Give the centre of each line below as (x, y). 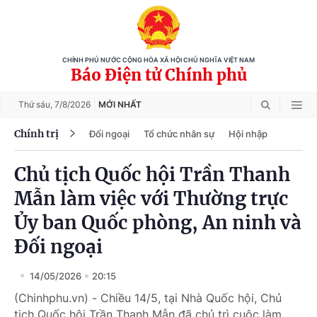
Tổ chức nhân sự (179, 133)
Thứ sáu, (36, 104)
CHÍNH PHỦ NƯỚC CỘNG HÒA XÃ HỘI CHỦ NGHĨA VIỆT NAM (158, 60)
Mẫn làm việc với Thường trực (151, 198)
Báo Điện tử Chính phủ (158, 75)
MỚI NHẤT (120, 104)
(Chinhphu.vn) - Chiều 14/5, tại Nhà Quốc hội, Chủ (148, 298)
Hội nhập (248, 133)
